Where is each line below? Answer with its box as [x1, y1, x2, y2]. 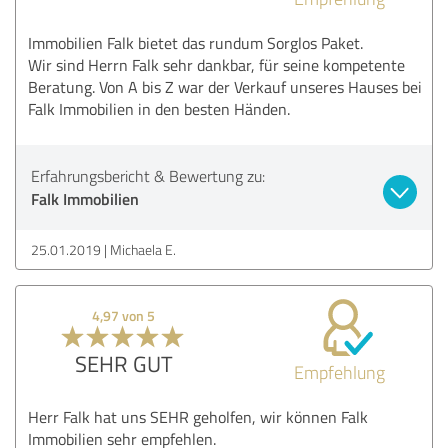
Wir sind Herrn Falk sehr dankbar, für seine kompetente [28, 53, 405, 76]
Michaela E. [110, 239, 176, 259]
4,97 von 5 [92, 305, 156, 325]
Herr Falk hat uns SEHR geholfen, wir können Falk [28, 405, 368, 428]
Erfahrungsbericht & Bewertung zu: [31, 164, 265, 187]
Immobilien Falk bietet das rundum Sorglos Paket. [28, 31, 363, 54]
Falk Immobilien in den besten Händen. [28, 97, 290, 120]
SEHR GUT [74, 347, 173, 379]
